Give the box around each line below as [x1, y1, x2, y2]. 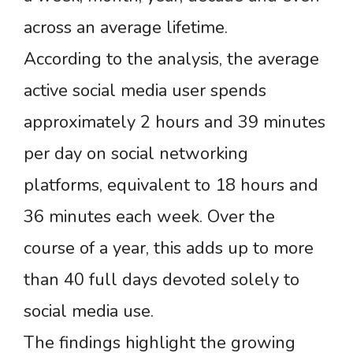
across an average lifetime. [24, 15, 228, 39]
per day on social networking [24, 141, 248, 165]
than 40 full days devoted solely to [24, 267, 299, 292]
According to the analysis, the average [24, 46, 319, 71]
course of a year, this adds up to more [24, 236, 314, 260]
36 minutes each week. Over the [24, 204, 275, 229]
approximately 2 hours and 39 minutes [24, 110, 325, 134]
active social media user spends [24, 78, 266, 102]
